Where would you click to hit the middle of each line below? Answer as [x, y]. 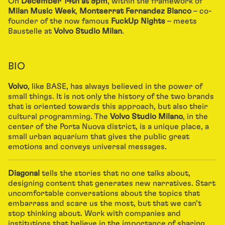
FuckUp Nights [138, 21]
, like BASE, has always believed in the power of [115, 86]
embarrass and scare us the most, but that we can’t [105, 203]
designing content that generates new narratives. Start [112, 183]
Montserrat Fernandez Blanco [135, 11]
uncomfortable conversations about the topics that [104, 193]
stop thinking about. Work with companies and [94, 213]
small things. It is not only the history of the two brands [111, 96]
